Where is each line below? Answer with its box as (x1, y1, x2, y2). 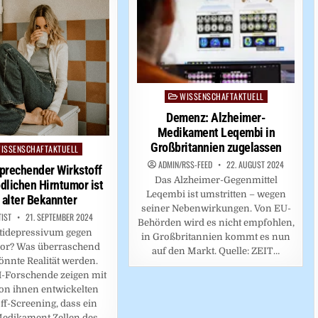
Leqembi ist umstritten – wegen (146, 189, 286, 200)
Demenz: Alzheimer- (166, 110, 266, 126)
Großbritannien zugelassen (150, 140, 282, 155)
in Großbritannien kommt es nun (141, 231, 291, 243)
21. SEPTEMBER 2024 (23, 210, 93, 223)
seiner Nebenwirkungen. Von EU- (141, 203, 291, 214)
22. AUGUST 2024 (224, 158, 285, 171)
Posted (163, 91, 194, 102)
